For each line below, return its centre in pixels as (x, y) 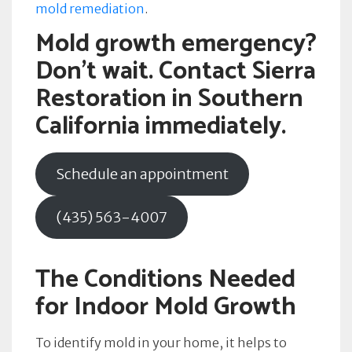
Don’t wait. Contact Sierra (176, 71)
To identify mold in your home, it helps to (161, 343)
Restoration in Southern (169, 99)
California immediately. (161, 126)
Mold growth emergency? (176, 44)
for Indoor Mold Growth (166, 307)
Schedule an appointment (142, 174)
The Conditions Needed (165, 280)
